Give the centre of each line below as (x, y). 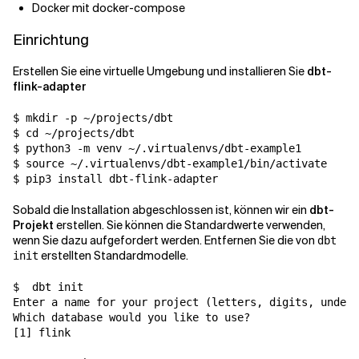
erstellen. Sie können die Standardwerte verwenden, (190, 225)
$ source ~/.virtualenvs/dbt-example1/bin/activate (170, 163)
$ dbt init (48, 287)
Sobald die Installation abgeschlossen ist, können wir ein (161, 210)
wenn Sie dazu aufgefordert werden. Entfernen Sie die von (165, 240)
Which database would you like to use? (131, 317)
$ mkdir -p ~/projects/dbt (93, 118)
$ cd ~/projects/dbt (74, 133)
